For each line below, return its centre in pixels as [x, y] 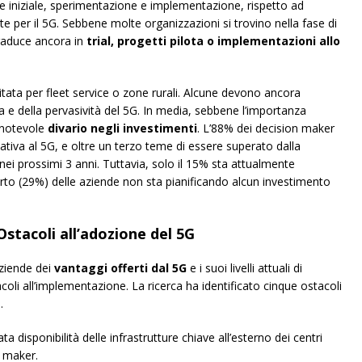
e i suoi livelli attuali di [244, 268]
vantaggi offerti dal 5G [120, 268]
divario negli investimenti [122, 128]
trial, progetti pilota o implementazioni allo [213, 41]
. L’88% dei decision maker [266, 128]
